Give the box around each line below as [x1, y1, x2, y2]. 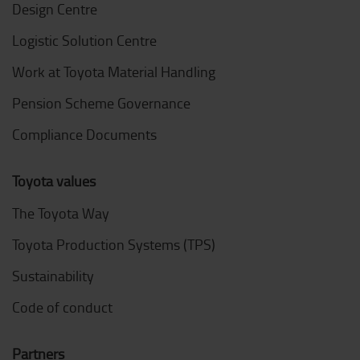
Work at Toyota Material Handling [12, 62, 215, 81]
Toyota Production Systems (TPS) [12, 235, 215, 254]
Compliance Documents [12, 125, 157, 144]
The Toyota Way [12, 203, 109, 223]
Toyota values [12, 171, 96, 190]
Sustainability [12, 266, 94, 285]
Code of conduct [12, 297, 112, 317]
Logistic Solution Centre [12, 31, 157, 50]
